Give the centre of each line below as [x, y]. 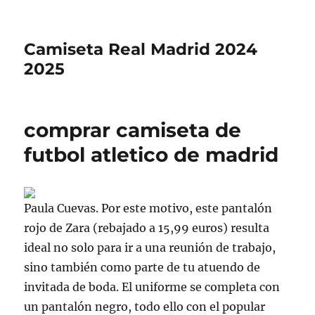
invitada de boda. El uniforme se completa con [152, 287]
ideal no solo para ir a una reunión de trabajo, [150, 247]
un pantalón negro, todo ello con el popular [145, 307]
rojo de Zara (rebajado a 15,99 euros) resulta [147, 228]
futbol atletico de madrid [152, 155]
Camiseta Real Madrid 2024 [141, 49]
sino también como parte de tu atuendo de [142, 267]
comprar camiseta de [133, 130]
